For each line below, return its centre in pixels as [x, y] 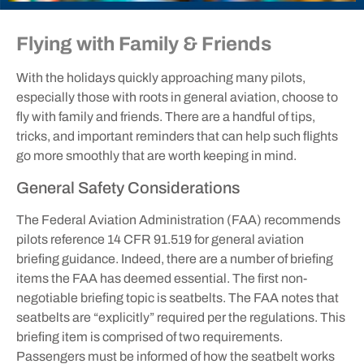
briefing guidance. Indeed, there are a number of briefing [175, 258]
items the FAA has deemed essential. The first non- [162, 278]
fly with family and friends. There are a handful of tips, [166, 117]
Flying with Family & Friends [144, 44]
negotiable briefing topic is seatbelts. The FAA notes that [178, 297]
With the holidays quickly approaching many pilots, [161, 78]
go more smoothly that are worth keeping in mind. [156, 156]
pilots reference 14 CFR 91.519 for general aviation [160, 239]
